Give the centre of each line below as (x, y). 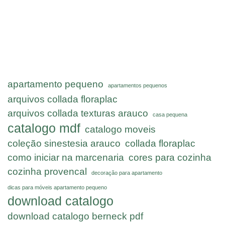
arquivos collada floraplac (63, 99)
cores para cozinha (170, 157)
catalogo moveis (120, 129)
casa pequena (170, 114)
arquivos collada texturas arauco (78, 113)
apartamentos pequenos (138, 85)
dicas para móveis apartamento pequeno (57, 187)
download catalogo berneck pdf (75, 216)
